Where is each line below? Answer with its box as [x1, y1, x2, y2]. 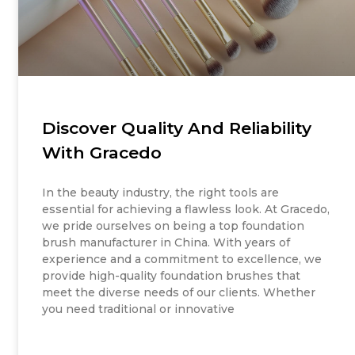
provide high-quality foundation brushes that [42, 269, 301, 284]
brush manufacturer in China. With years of [42, 235, 291, 250]
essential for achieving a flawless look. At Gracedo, [42, 202, 330, 217]
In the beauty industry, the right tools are [42, 185, 280, 200]
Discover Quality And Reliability [42, 118, 312, 139]
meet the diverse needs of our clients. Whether [42, 285, 316, 300]
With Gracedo [42, 143, 162, 163]
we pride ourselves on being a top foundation [42, 219, 305, 234]
